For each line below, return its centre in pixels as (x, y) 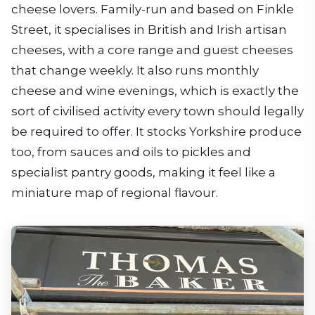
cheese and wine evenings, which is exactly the (155, 90)
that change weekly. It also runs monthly (135, 70)
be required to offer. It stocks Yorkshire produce (156, 131)
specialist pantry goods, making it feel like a (143, 172)
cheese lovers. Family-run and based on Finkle (153, 9)
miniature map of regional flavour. (115, 192)
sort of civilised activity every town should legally (157, 111)
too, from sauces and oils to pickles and (131, 152)
